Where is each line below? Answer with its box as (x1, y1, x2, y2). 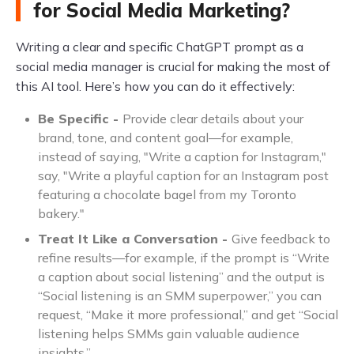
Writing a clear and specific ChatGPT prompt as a (16, 39, 303, 55)
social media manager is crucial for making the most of (16, 58, 330, 74)
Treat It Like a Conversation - (38, 231, 232, 247)
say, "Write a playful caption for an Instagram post (38, 168, 329, 183)
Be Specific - (38, 111, 122, 126)
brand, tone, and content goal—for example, (38, 130, 293, 145)
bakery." (38, 205, 85, 221)
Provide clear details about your (122, 111, 303, 126)
